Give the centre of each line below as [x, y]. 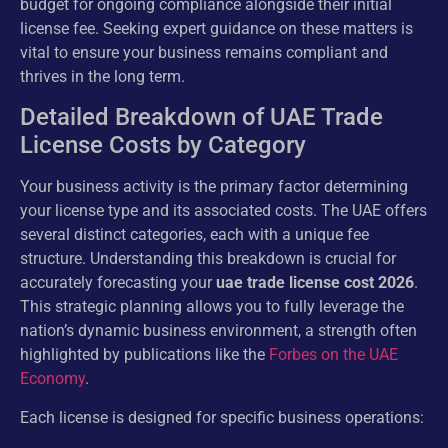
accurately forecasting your [118, 283]
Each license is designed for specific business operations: [222, 417]
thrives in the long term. [102, 76]
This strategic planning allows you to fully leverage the [212, 307]
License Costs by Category [163, 145]
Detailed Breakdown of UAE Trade [201, 117]
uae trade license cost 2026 [315, 283]
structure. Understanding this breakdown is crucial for [208, 259]
